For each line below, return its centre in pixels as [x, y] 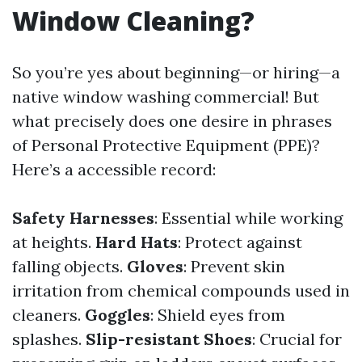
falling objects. [69, 266]
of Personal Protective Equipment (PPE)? [166, 145]
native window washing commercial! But [166, 97]
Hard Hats [137, 242]
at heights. [54, 242]
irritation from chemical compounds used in [181, 290]
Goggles [118, 315]
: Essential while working [248, 218]
